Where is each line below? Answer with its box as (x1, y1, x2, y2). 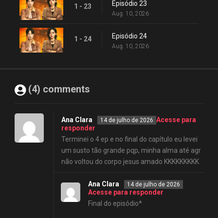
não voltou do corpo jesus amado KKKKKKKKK (61, 158, 199, 165)
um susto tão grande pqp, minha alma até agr (61, 146, 201, 154)
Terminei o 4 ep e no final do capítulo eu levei (61, 135, 198, 143)
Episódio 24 (112, 32, 147, 40)
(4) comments (28, 83, 90, 95)
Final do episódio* (88, 200, 142, 207)
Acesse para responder (88, 188, 163, 196)
